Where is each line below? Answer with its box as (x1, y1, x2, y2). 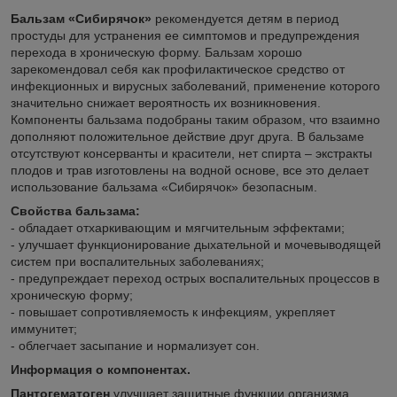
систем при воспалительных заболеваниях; (11, 253, 264, 269)
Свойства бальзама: (11, 203, 140, 218)
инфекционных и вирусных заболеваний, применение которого (11, 78, 380, 93)
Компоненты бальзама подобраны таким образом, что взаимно (11, 112, 380, 127)
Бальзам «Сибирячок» (11, 11, 155, 26)
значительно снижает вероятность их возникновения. (11, 95, 321, 110)
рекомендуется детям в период (155, 11, 339, 26)
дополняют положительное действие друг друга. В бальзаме (11, 128, 364, 144)
